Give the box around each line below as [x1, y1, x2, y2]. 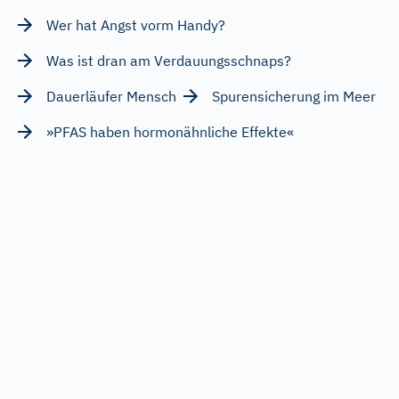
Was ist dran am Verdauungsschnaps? [46, 51, 291, 69]
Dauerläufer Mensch [46, 86, 176, 105]
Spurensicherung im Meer [212, 86, 376, 105]
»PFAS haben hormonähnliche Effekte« [46, 122, 294, 141]
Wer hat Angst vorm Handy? [46, 15, 225, 34]
